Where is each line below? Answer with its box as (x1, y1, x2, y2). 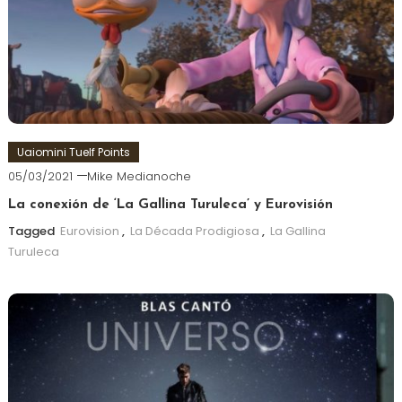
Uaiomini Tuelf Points (16, 144, 130, 160)
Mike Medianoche (86, 167, 191, 185)
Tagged (7, 222, 57, 240)
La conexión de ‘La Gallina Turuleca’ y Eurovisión (7, 197, 333, 212)
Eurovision (59, 222, 119, 240)
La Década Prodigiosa (129, 222, 259, 240)
